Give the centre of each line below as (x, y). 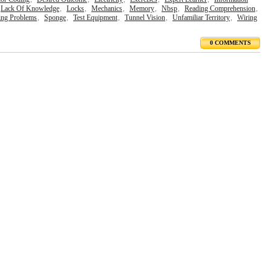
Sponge (55, 18)
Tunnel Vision (145, 18)
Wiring (247, 18)
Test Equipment (95, 18)
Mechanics (107, 8)
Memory (142, 8)
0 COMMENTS (230, 43)
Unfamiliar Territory (201, 18)
